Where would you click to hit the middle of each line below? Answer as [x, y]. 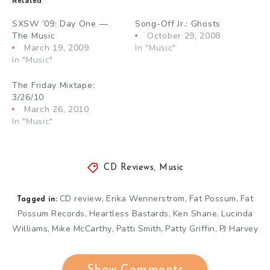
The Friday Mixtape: [54, 85]
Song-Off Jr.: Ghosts [178, 24]
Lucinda [237, 213]
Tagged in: [37, 199]
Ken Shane [195, 213]
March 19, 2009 [57, 48]
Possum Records [51, 213]
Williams [30, 228]
